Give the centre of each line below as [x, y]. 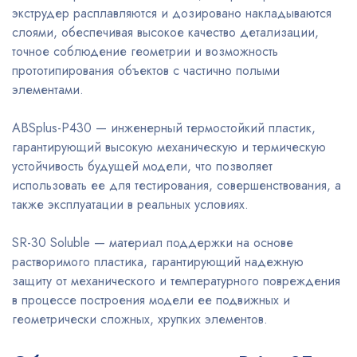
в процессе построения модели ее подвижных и [151, 300]
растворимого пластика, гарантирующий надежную [158, 262]
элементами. [48, 90]
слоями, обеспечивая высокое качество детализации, [165, 33]
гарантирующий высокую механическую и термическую [169, 147]
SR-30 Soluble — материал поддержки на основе [153, 243]
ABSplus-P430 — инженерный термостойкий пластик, [164, 128]
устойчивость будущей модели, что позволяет [142, 167]
